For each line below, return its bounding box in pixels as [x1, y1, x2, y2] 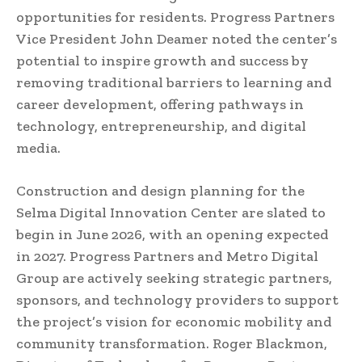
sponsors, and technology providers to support [16, 290, 339, 309]
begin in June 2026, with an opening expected [16, 225, 329, 243]
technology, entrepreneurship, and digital [16, 116, 306, 135]
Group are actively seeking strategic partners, [16, 268, 332, 287]
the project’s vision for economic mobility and [16, 312, 332, 330]
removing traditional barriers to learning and [16, 73, 332, 91]
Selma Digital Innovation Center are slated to [16, 203, 326, 221]
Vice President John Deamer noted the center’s [16, 29, 337, 48]
